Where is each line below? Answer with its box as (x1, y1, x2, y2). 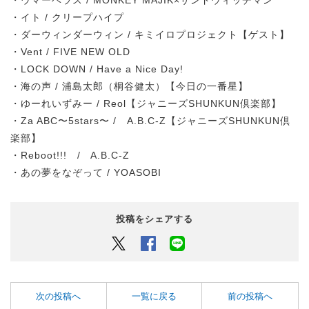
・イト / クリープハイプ (10, 11, 124, 23)
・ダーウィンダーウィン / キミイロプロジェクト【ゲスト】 (10, 28, 290, 40)
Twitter (127, 237, 158, 248)
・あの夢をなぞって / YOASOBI (10, 166, 161, 178)
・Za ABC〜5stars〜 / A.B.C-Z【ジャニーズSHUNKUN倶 (10, 114, 290, 126)
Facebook (156, 237, 201, 248)
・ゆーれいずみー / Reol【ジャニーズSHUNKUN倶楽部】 (10, 97, 281, 109)
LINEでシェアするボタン (185, 237, 295, 248)
